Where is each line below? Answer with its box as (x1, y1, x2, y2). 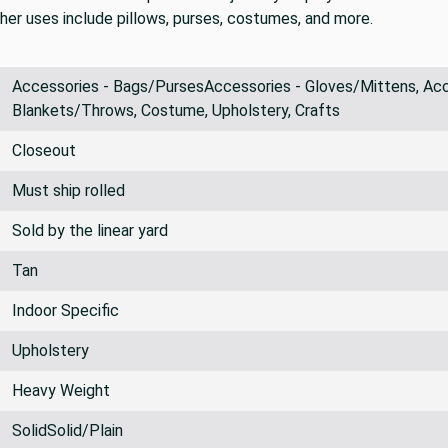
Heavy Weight (12, 380, 110, 400)
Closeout (12, 140, 76, 160)
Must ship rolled (12, 180, 125, 200)
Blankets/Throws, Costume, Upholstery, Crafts (12, 100, 340, 120)
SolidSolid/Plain (12, 420, 123, 440)
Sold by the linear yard (12, 220, 168, 240)
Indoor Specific (12, 300, 119, 320)
